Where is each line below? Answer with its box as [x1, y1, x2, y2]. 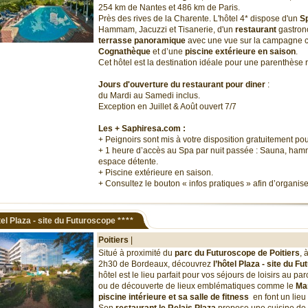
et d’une [151, 47, 185, 56]
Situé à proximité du [98, 248, 175, 258]
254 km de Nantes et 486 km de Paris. [98, 3, 240, 12]
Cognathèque [98, 47, 151, 56]
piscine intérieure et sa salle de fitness [98, 292, 251, 302]
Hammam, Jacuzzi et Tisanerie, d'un [98, 25, 233, 34]
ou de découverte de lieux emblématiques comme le [98, 281, 296, 291]
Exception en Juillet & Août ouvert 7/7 [98, 102, 236, 111]
